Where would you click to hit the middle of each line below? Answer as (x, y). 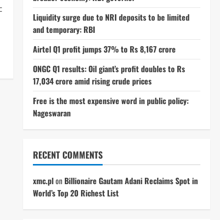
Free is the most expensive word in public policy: (110, 101)
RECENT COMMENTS (68, 155)
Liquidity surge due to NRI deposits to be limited (111, 17)
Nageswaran (52, 113)
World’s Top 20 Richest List (76, 193)
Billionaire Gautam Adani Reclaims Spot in (131, 181)
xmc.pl (43, 181)
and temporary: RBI (64, 29)
